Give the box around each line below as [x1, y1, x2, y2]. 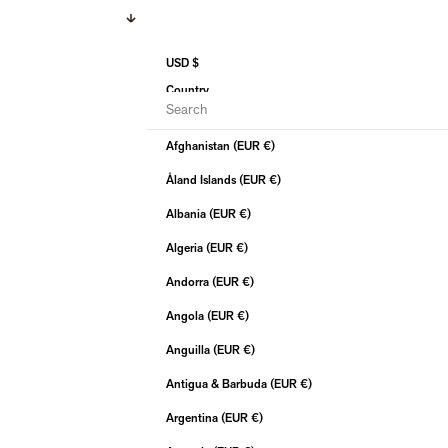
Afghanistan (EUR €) [263, 141, 275, 153]
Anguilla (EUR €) [243, 345, 255, 357]
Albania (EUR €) [239, 209, 251, 221]
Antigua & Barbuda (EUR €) [300, 379, 312, 391]
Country [166, 85, 209, 97]
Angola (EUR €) [237, 311, 249, 323]
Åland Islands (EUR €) [269, 175, 281, 187]
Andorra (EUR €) [242, 277, 254, 289]
